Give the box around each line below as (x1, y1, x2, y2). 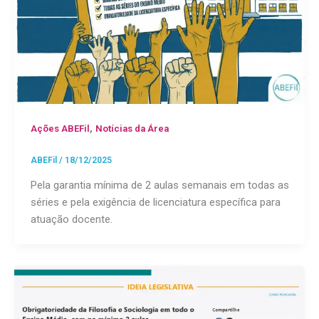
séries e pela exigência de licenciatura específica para (30, 196, 281, 209)
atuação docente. (30, 213, 113, 226)
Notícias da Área (95, 123, 169, 135)
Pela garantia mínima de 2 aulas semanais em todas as (30, 179, 289, 192)
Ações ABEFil (30, 123, 90, 135)
